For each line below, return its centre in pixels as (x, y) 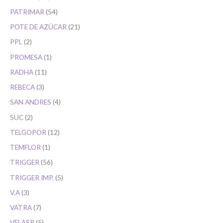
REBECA (22, 87)
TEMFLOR (25, 147)
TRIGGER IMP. (32, 177)
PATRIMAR (27, 11)
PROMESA (26, 57)
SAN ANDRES (31, 102)
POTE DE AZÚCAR (38, 27)
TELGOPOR (28, 132)
